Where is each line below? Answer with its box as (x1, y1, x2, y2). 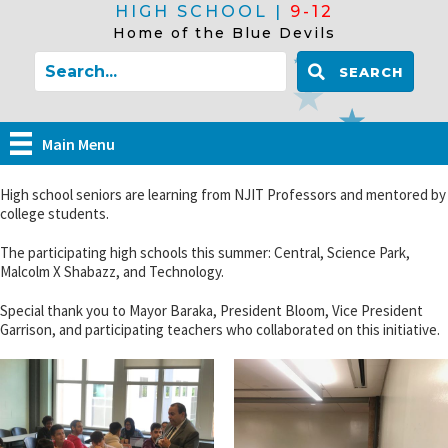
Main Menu (42, 133, 116, 154)
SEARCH (339, 64, 403, 81)
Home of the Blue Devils (112, 24, 336, 42)
